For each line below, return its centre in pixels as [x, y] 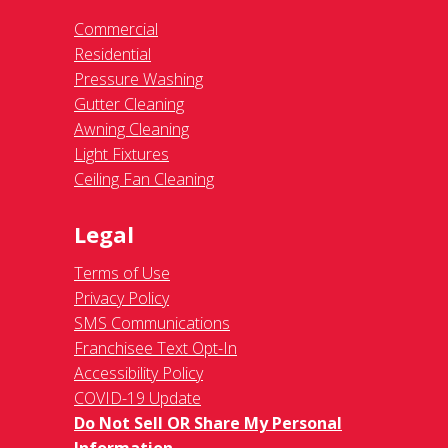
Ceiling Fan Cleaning [144, 178]
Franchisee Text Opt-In [155, 347]
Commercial [116, 28]
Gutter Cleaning [129, 103]
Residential [112, 53]
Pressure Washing [138, 78]
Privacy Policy [121, 297]
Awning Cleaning [131, 128]
